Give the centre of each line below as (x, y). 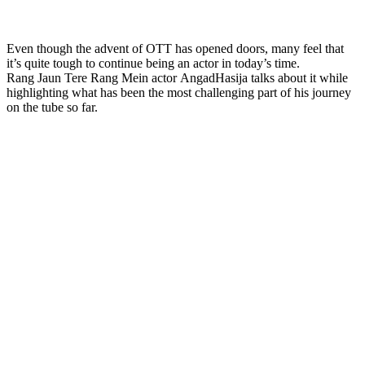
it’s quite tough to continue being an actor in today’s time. (153, 63)
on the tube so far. (52, 107)
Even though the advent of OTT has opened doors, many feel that (175, 48)
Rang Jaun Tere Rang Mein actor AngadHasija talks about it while (177, 77)
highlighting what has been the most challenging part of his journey (179, 92)
